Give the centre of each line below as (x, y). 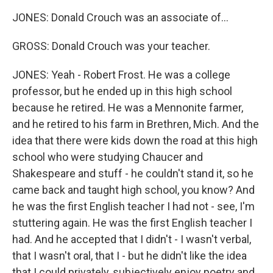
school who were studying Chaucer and (108, 157)
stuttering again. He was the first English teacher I (132, 223)
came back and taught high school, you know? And (133, 190)
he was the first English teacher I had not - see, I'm (133, 206)
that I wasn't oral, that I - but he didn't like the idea (129, 256)
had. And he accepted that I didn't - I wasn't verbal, (132, 239)
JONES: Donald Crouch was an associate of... (120, 17)
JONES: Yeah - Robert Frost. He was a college (121, 75)
